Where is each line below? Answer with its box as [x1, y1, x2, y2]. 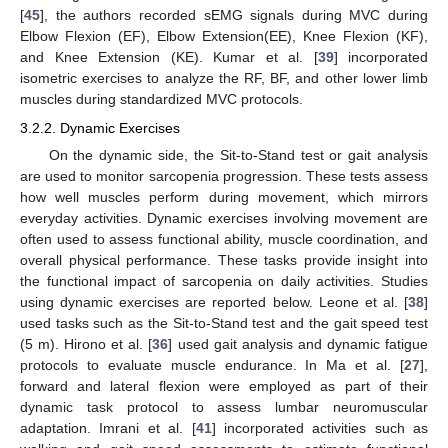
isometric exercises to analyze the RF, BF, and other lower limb [20, 70, 428, 87]
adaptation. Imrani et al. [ [20, 419, 196, 436]
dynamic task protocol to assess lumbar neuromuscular [20, 398, 428, 415]
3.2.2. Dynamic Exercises [20, 119, 180, 136]
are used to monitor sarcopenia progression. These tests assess [20, 167, 428, 184]
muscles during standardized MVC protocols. [20, 91, 303, 108]
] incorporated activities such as [211, 419, 428, 436]
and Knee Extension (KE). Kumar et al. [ [20, 49, 318, 66]
